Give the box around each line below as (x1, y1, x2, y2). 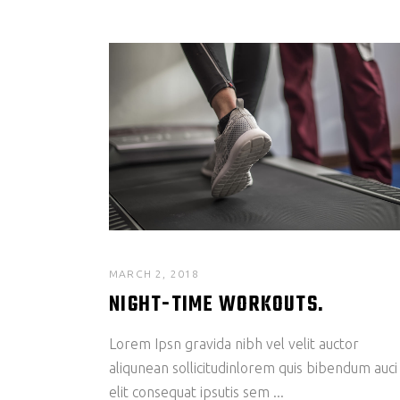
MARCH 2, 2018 (109, 268, 200, 280)
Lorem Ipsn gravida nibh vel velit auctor (109, 336, 359, 353)
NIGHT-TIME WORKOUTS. (109, 289, 324, 322)
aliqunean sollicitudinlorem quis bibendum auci (109, 360, 397, 377)
